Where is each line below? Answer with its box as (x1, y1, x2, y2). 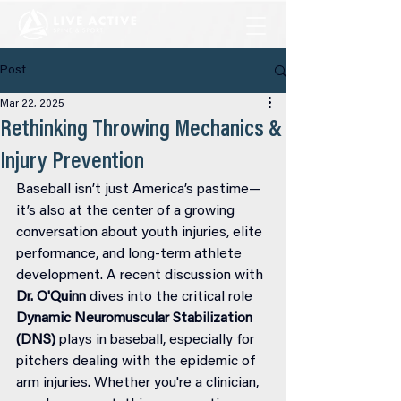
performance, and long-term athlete (16, 247, 245, 261)
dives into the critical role (86, 290, 256, 304)
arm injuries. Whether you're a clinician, (16, 376, 262, 390)
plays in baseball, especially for (55, 333, 258, 347)
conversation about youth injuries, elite (16, 226, 266, 240)
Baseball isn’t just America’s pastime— (16, 183, 261, 197)
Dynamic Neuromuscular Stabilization (16, 311, 256, 326)
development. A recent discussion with (16, 269, 267, 283)
